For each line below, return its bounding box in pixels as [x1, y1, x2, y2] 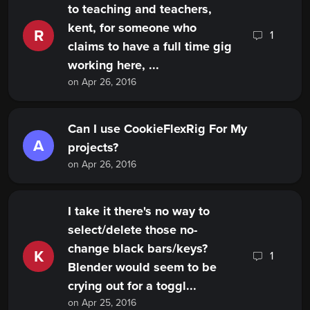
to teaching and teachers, [68, 1, 212, 17]
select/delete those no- [68, 222, 197, 238]
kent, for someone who [68, 20, 197, 36]
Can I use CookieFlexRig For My [68, 121, 247, 137]
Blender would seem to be [68, 259, 217, 275]
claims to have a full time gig [68, 39, 232, 55]
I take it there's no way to [68, 203, 210, 219]
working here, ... [68, 57, 159, 73]
